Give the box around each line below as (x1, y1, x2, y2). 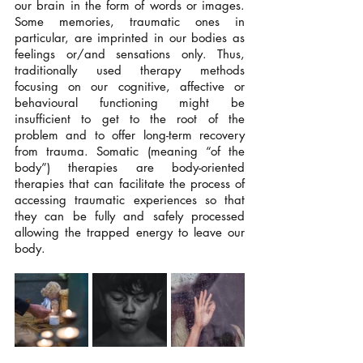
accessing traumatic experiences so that (15, 191, 245, 207)
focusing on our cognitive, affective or (15, 78, 245, 94)
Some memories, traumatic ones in (15, 13, 245, 29)
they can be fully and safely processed (15, 207, 245, 224)
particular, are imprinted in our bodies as (15, 29, 245, 45)
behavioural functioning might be (15, 94, 245, 110)
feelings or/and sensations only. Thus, (15, 45, 245, 62)
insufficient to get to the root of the (15, 110, 245, 126)
